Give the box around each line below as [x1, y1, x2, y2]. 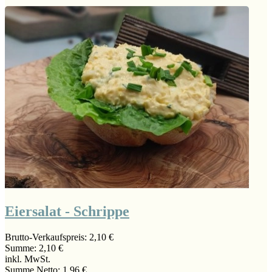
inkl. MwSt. [5, 254, 50, 265]
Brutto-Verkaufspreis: [5, 232, 89, 243]
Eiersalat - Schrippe [5, 203, 129, 220]
